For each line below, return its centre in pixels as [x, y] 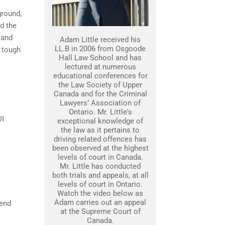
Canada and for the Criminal [100, 94]
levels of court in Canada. [100, 157]
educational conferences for [100, 76]
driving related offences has [100, 139]
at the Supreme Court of [100, 211]
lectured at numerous [100, 67]
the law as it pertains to [100, 130]
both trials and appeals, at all [100, 175]
